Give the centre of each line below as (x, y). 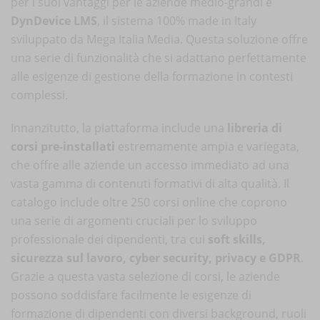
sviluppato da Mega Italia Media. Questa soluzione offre (159, 39)
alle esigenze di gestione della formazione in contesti (152, 76)
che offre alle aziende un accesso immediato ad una (150, 165)
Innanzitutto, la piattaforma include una (119, 127)
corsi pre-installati (63, 146)
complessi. (39, 95)
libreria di (255, 127)
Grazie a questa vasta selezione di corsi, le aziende (145, 276)
